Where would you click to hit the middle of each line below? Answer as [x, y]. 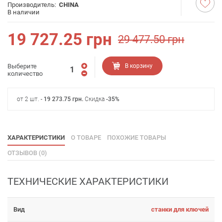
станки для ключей [180, 209]
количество [25, 73]
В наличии [24, 12]
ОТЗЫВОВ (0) [27, 153]
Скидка [95, 99]
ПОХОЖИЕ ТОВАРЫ [137, 138]
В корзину [139, 66]
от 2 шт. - [30, 99]
